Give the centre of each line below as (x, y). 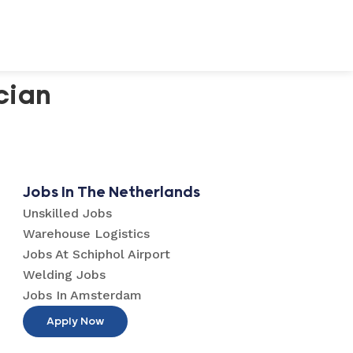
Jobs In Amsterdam (82, 295)
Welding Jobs (64, 275)
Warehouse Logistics (86, 234)
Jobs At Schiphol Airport (96, 254)
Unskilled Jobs (67, 213)
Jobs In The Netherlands (111, 193)
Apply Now (75, 321)
